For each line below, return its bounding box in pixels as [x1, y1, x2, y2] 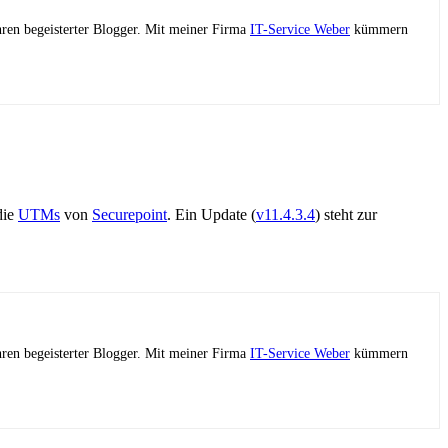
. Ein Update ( [167, 206, 256, 224]
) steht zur [315, 206, 377, 224]
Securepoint [92, 206, 167, 224]
